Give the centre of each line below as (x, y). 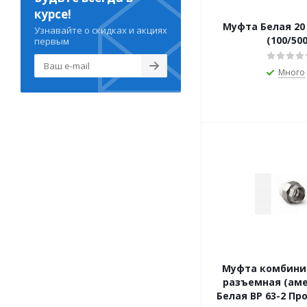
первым (52, 41)
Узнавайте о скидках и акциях (101, 30)
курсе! (53, 14)
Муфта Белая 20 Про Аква (258, 27)
